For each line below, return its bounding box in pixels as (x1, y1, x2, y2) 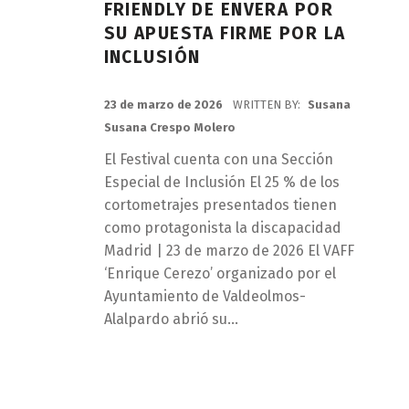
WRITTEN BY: (232, 98, 303, 112)
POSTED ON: (103, 88, 123, 102)
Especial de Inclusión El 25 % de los (103, 173, 340, 192)
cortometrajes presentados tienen (103, 196, 337, 215)
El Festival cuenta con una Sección (103, 151, 333, 169)
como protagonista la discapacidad (103, 219, 341, 237)
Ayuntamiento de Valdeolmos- (103, 288, 306, 306)
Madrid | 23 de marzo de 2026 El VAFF (103, 242, 354, 260)
